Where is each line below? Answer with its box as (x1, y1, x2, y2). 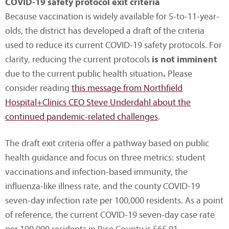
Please (168, 68, 192, 79)
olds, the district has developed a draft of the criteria (5, 25, 204, 36)
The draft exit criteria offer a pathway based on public (5, 138, 209, 149)
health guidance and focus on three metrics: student (5, 152, 205, 163)
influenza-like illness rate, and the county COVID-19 (5, 180, 200, 192)
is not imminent (152, 54, 217, 65)
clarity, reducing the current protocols (5, 54, 152, 65)
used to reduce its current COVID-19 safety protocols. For (5, 39, 222, 51)
